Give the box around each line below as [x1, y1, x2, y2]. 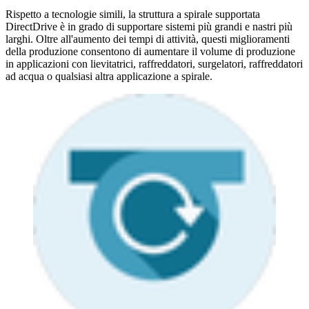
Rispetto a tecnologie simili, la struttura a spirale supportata [6, 8, 260, 21]
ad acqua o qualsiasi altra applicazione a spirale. [6, 70, 212, 83]
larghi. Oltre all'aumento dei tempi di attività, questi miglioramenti [6, 33, 290, 46]
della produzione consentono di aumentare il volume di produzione [6, 46, 295, 58]
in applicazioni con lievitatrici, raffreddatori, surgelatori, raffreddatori [6, 58, 303, 70]
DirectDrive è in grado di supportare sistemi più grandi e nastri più [6, 21, 292, 33]
